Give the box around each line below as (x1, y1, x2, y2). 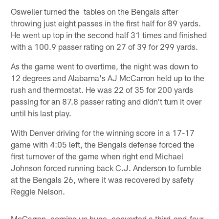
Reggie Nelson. (11, 186, 66, 196)
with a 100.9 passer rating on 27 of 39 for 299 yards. (11, 41, 198, 51)
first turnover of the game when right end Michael (11, 151, 184, 161)
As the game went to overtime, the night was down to (11, 61, 198, 71)
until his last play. (11, 108, 72, 118)
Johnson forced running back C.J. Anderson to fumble (11, 162, 202, 173)
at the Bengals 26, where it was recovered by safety (11, 174, 194, 184)
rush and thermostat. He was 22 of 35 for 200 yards (11, 84, 194, 94)
